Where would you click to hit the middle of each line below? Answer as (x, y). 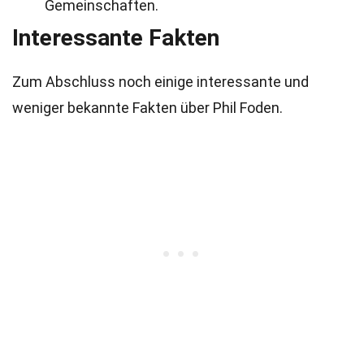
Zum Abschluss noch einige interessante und (160, 82)
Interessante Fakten (116, 38)
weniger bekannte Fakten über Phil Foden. (147, 108)
